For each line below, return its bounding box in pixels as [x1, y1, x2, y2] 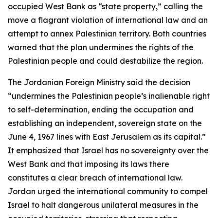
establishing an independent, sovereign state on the [8, 118, 202, 128]
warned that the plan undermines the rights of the [8, 42, 194, 52]
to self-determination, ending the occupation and [8, 105, 194, 114]
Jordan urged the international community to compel [8, 186, 208, 196]
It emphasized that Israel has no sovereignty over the [8, 145, 209, 155]
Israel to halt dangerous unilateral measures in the [8, 200, 199, 210]
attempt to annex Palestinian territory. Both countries [8, 29, 206, 38]
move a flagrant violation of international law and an [8, 15, 208, 25]
